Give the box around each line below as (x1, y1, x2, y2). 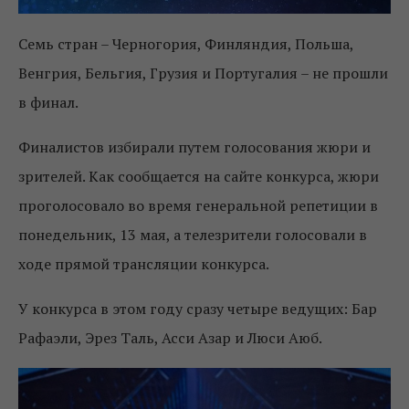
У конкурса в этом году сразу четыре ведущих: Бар (18, 298, 377, 319)
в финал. (18, 91, 79, 112)
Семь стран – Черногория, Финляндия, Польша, (18, 33, 353, 54)
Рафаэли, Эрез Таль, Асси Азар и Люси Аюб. (18, 327, 322, 348)
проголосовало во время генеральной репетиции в (18, 194, 378, 215)
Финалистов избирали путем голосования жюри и (18, 136, 371, 157)
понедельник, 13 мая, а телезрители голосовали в (18, 224, 367, 245)
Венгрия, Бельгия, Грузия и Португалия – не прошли (18, 62, 388, 83)
